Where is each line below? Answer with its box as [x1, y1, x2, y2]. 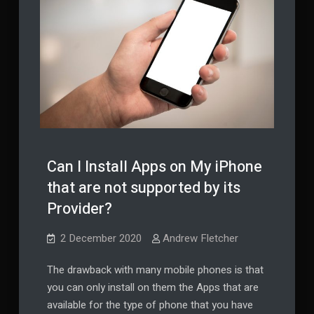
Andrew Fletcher [162, 231, 238, 247]
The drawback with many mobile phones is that [46, 262, 264, 278]
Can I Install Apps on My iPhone [46, 156, 262, 179]
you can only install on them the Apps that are [46, 280, 259, 296]
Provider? [46, 198, 112, 221]
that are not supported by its [46, 177, 240, 200]
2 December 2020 [60, 231, 142, 247]
